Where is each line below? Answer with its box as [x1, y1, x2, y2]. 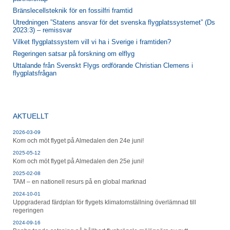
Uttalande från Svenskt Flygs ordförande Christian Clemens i [13, 62, 193, 70]
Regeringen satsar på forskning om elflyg [13, 50, 135, 58]
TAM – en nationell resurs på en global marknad [13, 178, 146, 186]
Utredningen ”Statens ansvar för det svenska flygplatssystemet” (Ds [13, 18, 215, 27]
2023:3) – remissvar [13, 26, 72, 34]
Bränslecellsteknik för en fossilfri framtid [13, 7, 132, 15]
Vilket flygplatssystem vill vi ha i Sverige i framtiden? [13, 38, 171, 46]
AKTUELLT [13, 112, 49, 121]
